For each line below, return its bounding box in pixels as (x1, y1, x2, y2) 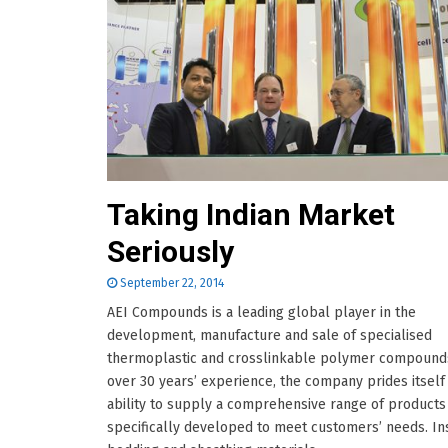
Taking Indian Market (107, 197, 395, 233)
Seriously (107, 234, 234, 270)
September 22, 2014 (120, 276, 224, 291)
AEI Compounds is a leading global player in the (107, 304, 416, 322)
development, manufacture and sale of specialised (107, 327, 432, 345)
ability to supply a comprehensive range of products (107, 396, 446, 414)
